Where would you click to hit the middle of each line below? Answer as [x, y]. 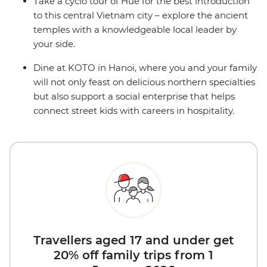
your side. [54, 44]
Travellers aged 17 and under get [133, 240]
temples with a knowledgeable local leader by [135, 30]
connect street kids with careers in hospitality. [134, 111]
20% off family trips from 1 [133, 255]
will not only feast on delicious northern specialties [144, 82]
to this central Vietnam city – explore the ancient [141, 15]
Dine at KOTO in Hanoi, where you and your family [145, 68]
